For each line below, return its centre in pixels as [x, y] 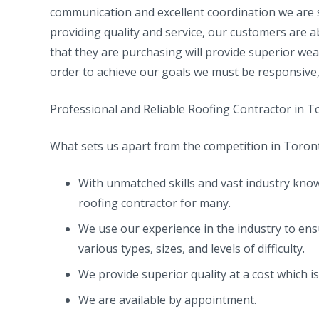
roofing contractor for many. [155, 203]
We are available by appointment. [167, 299]
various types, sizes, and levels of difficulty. [192, 248]
